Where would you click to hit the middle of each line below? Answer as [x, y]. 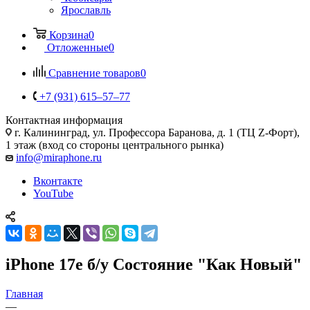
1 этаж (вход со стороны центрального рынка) [115, 145]
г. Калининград [51, 132]
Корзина [69, 35]
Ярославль [86, 10]
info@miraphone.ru [59, 157]
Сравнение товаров [94, 73]
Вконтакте [58, 181]
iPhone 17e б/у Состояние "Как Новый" [154, 264]
